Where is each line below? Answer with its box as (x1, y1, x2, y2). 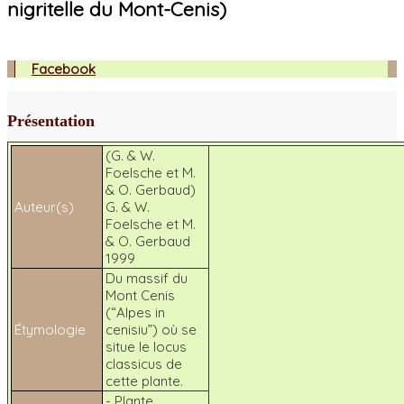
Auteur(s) (14, 197, 74, 216)
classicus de (106, 354, 182, 372)
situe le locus (106, 337, 187, 355)
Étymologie (14, 320, 86, 338)
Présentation (7, 112, 95, 131)
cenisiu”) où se (106, 320, 197, 338)
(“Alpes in (106, 303, 165, 321)
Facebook (32, 60, 96, 78)
